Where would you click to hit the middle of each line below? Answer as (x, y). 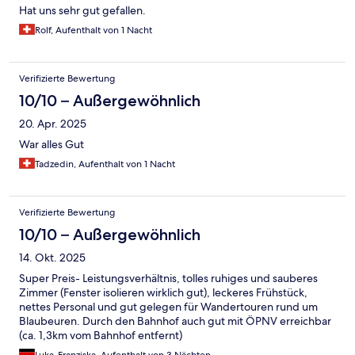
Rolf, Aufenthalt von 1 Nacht (94, 31)
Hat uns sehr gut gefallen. (82, 11)
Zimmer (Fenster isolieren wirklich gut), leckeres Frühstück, (163, 293)
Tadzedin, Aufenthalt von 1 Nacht (105, 164)
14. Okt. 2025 (52, 258)
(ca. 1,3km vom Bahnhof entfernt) (101, 336)
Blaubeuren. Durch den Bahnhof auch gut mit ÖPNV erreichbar (175, 321)
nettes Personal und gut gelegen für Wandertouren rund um (168, 307)
